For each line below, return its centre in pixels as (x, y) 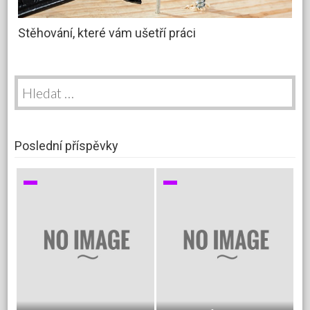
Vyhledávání (40, 81)
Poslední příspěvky (67, 146)
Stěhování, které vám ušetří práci (107, 33)
